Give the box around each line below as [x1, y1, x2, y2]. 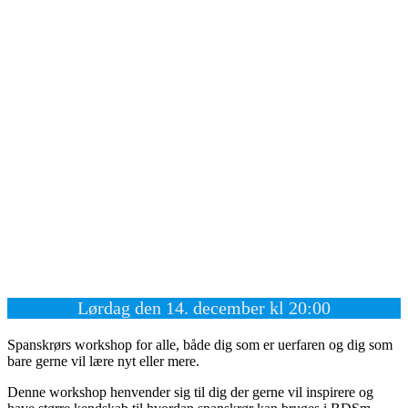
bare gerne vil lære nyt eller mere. [7, 353, 199, 370]
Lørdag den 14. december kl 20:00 [77, 298, 331, 319]
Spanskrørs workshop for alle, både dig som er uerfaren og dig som [7, 337, 393, 353]
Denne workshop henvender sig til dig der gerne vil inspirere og [7, 384, 373, 401]
